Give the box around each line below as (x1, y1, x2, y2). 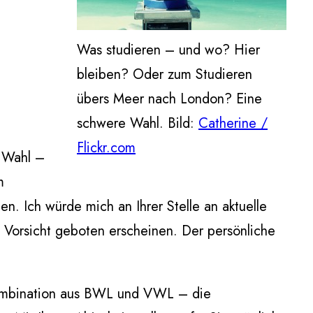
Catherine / (198, 112, 268, 133)
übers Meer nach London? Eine (77, 88, 262, 109)
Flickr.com (77, 137, 136, 158)
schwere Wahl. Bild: (77, 112, 198, 133)
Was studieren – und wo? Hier (77, 39, 260, 60)
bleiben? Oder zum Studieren (77, 64, 252, 85)
